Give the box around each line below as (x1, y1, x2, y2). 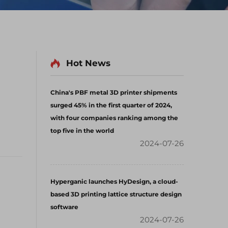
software (50, 203, 78, 211)
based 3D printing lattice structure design (50, 190, 182, 198)
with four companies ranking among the (50, 114, 178, 122)
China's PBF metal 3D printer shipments (50, 89, 177, 96)
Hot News (66, 58, 110, 68)
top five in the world (50, 127, 114, 134)
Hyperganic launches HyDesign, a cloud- (50, 178, 178, 185)
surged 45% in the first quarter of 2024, (50, 101, 172, 109)
